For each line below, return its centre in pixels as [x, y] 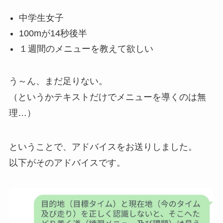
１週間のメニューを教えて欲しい [86, 49]
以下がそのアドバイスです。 [67, 163]
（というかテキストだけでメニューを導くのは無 [107, 97]
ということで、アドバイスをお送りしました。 [103, 147]
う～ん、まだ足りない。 [58, 81]
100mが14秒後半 [53, 33]
